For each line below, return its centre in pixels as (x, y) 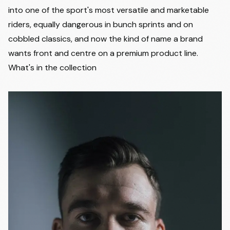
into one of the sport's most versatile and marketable (109, 10)
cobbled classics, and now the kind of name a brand (106, 39)
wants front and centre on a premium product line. (103, 53)
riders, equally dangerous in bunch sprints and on (101, 24)
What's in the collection (52, 68)
